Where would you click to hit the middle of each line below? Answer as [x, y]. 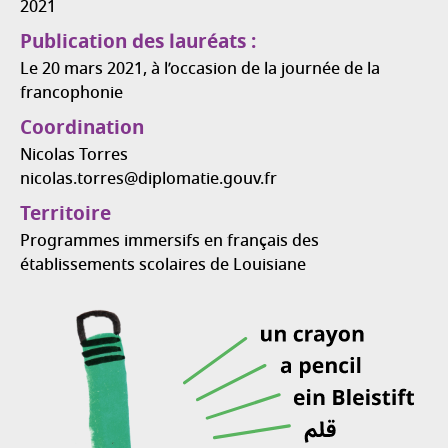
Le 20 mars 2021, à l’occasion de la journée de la [200, 70]
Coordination [82, 129]
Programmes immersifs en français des [169, 242]
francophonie [71, 94]
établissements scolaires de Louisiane [163, 266]
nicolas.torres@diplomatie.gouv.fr [148, 180]
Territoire [65, 215]
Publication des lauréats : [138, 43]
